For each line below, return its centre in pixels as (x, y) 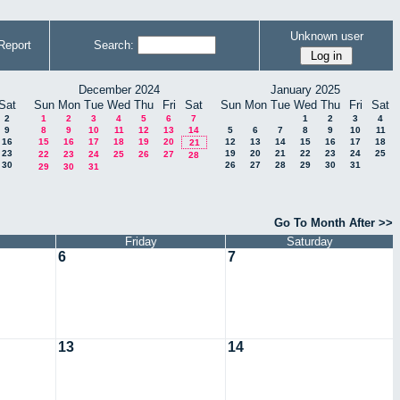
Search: (113, 45)
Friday (141, 242)
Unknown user (326, 36)
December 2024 (119, 90)
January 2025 (305, 90)
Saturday (309, 242)
